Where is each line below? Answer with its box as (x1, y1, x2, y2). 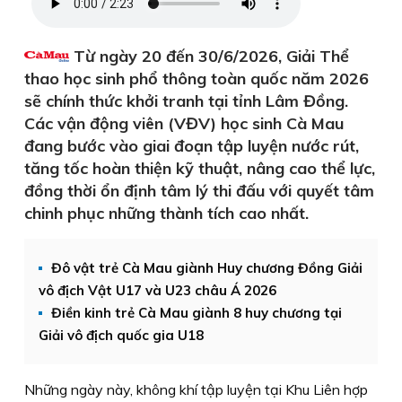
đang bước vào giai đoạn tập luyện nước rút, (24, 135, 359, 156)
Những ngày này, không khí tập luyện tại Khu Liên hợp (24, 380, 368, 398)
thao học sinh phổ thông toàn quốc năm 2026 (24, 68, 369, 89)
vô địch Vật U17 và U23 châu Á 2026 (39, 282, 276, 299)
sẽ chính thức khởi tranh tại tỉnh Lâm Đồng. (24, 91, 348, 111)
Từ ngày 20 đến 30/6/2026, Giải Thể (69, 46, 349, 66)
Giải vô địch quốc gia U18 (39, 327, 204, 344)
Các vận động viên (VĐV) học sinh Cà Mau (24, 113, 344, 134)
